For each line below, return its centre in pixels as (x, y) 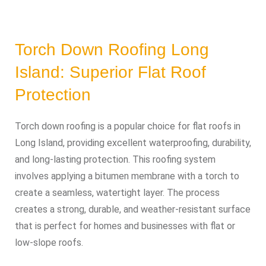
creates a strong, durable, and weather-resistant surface (133, 209)
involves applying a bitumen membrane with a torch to (127, 176)
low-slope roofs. (49, 243)
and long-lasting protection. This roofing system (115, 159)
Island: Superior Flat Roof (110, 72)
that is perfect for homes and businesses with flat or (125, 226)
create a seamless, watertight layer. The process (117, 193)
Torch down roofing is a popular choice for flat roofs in (128, 126)
